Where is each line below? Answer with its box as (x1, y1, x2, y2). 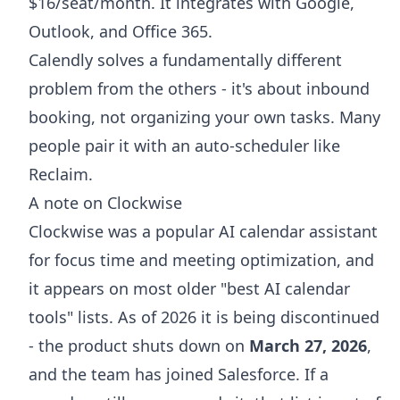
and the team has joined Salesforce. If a (29, 362, 329, 385)
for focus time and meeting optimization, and (29, 248, 374, 271)
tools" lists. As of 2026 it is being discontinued (29, 305, 379, 328)
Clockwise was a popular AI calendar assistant (29, 220, 378, 242)
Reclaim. (29, 162, 93, 185)
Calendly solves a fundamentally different (29, 48, 342, 71)
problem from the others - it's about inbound (29, 77, 370, 99)
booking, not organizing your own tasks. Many (29, 105, 380, 128)
